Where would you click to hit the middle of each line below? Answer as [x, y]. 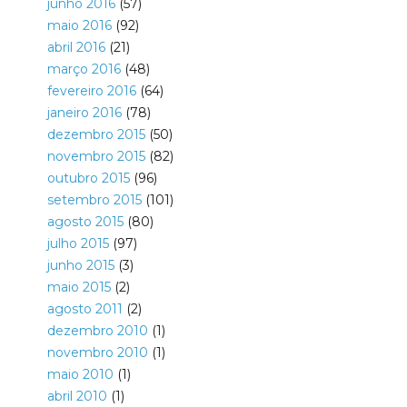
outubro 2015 [88, 179]
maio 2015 [79, 288]
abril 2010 [77, 397]
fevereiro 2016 [91, 91]
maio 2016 [79, 26]
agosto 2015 [85, 222]
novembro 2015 [96, 157]
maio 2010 [80, 375]
